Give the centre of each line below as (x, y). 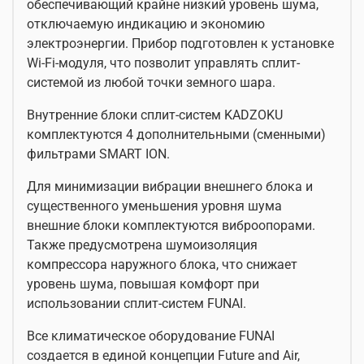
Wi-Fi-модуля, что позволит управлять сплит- (163, 63)
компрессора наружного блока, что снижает (162, 265)
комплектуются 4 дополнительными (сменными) (176, 135)
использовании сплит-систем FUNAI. (136, 304)
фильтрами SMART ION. (98, 154)
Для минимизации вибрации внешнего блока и (170, 187)
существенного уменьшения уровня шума (154, 206)
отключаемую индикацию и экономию (146, 24)
